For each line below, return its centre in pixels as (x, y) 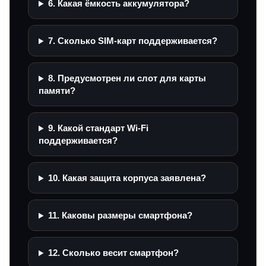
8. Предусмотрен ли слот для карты (127, 78)
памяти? (57, 91)
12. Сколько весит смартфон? (113, 253)
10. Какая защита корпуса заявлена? (127, 178)
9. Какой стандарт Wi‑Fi (98, 128)
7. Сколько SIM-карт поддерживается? (132, 41)
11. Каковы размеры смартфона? (120, 216)
